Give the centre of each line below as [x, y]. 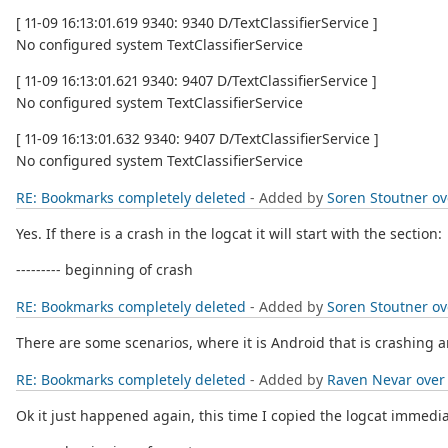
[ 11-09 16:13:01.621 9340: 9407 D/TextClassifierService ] [196, 81]
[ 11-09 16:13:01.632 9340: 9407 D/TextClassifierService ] [197, 139]
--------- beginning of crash [104, 270]
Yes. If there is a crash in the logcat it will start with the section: [229, 234]
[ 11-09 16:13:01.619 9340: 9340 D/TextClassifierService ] [197, 23]
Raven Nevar [369, 380]
